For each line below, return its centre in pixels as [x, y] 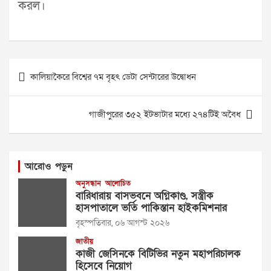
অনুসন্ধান [88, 183]
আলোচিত [118, 183]
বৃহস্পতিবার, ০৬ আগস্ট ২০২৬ [122, 223]
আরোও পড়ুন [49, 166]
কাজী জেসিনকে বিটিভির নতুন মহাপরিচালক [158, 254]
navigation [44, 87]
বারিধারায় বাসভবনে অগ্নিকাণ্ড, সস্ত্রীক [145, 196]
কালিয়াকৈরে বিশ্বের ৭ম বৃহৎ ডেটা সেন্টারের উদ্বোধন [113, 77]
